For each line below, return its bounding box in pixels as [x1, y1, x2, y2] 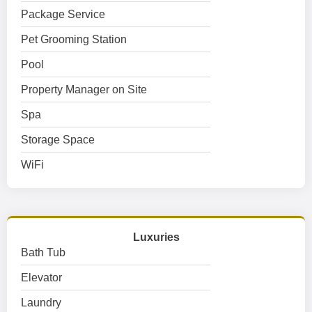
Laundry [21, 297, 61, 309]
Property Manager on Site [21, 84, 147, 95]
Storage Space [21, 134, 95, 146]
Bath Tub [21, 247, 65, 258]
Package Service [21, 8, 105, 20]
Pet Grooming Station [21, 33, 127, 45]
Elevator [21, 272, 62, 283]
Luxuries [132, 231, 180, 243]
